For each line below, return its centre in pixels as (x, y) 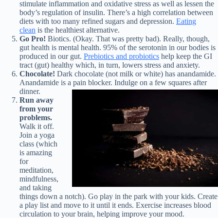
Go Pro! (34, 39)
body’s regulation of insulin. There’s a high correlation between (116, 12)
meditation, (36, 170)
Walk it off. (37, 126)
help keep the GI (186, 56)
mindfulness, (39, 179)
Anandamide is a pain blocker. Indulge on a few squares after (113, 82)
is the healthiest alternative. (78, 30)
